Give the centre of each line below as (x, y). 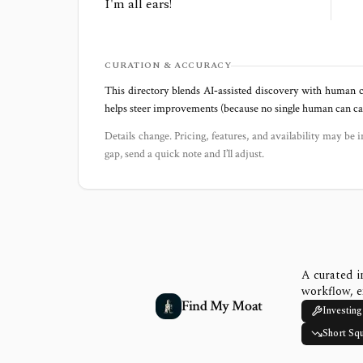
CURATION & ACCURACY (168, 65)
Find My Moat (222, 306)
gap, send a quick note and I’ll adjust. (184, 154)
